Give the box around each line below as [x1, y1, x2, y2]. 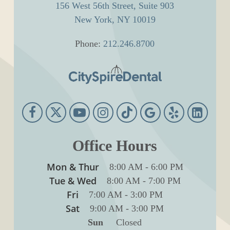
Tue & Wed [49, 174, 97, 187]
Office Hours [72, 137, 158, 154]
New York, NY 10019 [74, 14, 156, 25]
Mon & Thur [46, 160, 99, 173]
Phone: [75, 38, 104, 49]
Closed [103, 217, 142, 227]
